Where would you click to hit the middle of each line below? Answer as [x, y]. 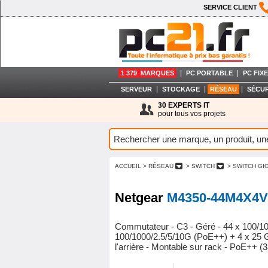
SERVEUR [136, 89]
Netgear [141, 197]
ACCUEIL [128, 166]
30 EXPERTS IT [184, 105]
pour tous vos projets [192, 114]
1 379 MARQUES [147, 73]
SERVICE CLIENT [231, 7]
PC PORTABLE [209, 73]
